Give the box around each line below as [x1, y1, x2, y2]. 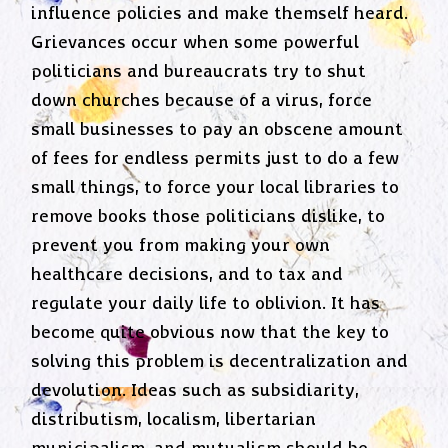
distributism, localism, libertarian [31, 410, 317, 431]
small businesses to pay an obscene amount [31, 120, 404, 141]
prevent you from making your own [31, 236, 331, 257]
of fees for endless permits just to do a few [31, 149, 400, 170]
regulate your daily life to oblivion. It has [31, 294, 381, 315]
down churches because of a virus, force [31, 91, 373, 112]
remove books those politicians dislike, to [31, 207, 386, 228]
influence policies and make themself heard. [31, 4, 409, 25]
